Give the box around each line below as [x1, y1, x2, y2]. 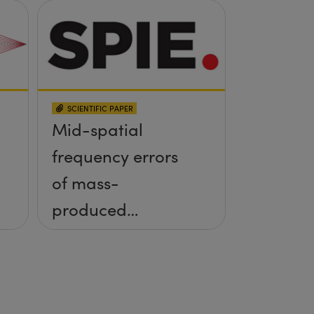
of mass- [51, 171, 119, 194]
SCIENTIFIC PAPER [67, 103, 133, 114]
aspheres [51, 224, 121, 247]
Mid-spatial [51, 118, 143, 141]
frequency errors [51, 144, 178, 168]
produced [51, 198, 127, 221]
